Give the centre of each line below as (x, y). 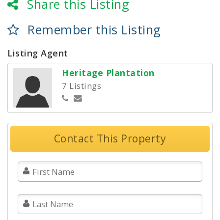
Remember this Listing (94, 30)
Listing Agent (38, 53)
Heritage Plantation (108, 73)
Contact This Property (110, 139)
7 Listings (82, 86)
